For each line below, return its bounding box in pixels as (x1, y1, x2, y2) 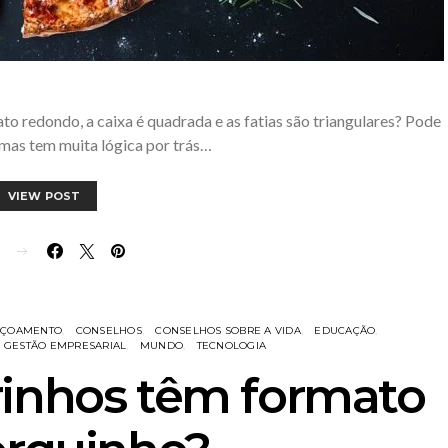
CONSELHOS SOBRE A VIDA (155, 324, 301, 337)
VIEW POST (7, 189, 81, 203)
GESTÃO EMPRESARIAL (3, 339, 127, 352)
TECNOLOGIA (196, 339, 267, 352)
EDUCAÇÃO (314, 324, 376, 337)
